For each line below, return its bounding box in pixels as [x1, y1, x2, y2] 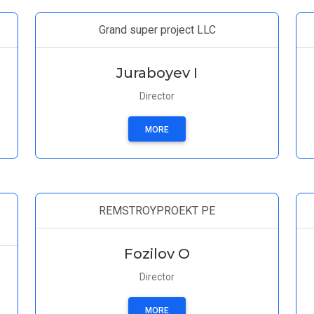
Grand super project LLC [98, 23, 216, 36]
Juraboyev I [116, 64, 198, 81]
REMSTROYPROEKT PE [99, 204, 215, 217]
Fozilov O [124, 245, 190, 262]
